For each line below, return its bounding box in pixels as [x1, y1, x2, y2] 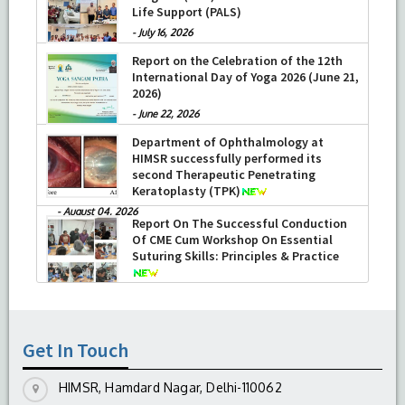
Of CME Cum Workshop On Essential [132, 231, 333, 248]
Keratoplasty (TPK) [132, 182, 240, 199]
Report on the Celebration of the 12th [132, 52, 343, 69]
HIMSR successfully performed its [132, 149, 322, 166]
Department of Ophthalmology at [132, 133, 324, 150]
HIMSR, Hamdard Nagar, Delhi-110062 [59, 379, 282, 395]
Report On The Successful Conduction [132, 214, 347, 231]
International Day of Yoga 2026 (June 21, [132, 68, 359, 85]
